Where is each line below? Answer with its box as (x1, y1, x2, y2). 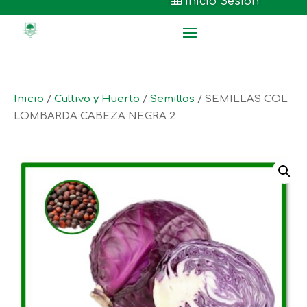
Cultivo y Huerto (54, 93, 140, 105)
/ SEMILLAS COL (195, 93, 288, 105)
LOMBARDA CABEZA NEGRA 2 (14, 110, 175, 122)
